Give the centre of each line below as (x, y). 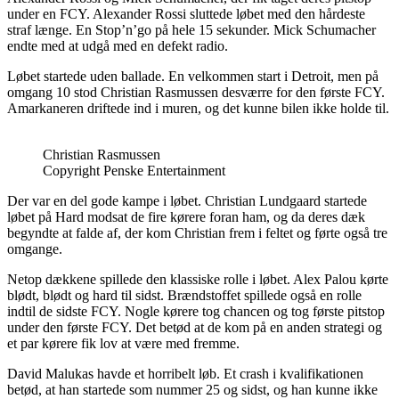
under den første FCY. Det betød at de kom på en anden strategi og (195, 327)
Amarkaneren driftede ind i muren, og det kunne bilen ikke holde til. (198, 108)
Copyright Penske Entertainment (134, 170)
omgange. (35, 248)
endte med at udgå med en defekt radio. (118, 45)
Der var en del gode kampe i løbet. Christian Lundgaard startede (187, 200)
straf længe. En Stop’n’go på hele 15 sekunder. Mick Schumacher (191, 29)
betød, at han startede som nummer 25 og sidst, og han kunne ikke (192, 389)
